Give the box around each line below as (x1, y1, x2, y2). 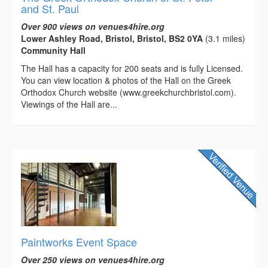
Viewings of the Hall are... (21, 98, 117, 110)
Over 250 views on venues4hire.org (21, 253, 165, 266)
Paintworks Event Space (21, 233, 137, 249)
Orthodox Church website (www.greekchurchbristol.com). (21, 86, 236, 98)
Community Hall (21, 44, 86, 56)
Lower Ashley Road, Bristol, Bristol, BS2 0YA (21, 32, 203, 44)
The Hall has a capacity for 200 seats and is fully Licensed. (21, 62, 243, 74)
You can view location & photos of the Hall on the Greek (21, 74, 231, 86)
